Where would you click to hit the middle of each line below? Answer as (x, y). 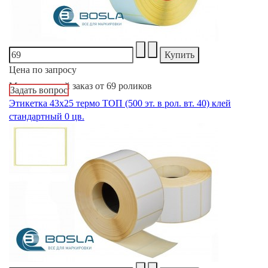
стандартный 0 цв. (47, 116)
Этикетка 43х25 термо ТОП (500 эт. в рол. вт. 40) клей (120, 103)
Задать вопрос (39, 90)
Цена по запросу (43, 69)
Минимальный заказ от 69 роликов (80, 86)
